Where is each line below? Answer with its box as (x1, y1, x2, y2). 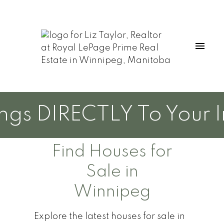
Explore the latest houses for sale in (33, 211, 185, 221)
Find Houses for (51, 143, 172, 160)
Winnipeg (73, 183, 150, 200)
